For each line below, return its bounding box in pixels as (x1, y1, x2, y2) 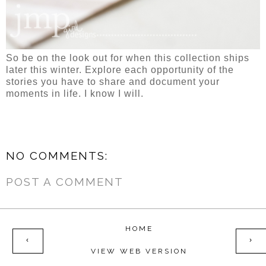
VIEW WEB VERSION (90, 247, 188, 256)
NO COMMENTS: (6, 149, 108, 163)
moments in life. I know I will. (6, 88, 144, 99)
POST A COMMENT (6, 175, 123, 188)
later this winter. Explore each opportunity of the (6, 65, 234, 75)
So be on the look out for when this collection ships (6, 53, 249, 64)
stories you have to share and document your (6, 77, 220, 87)
